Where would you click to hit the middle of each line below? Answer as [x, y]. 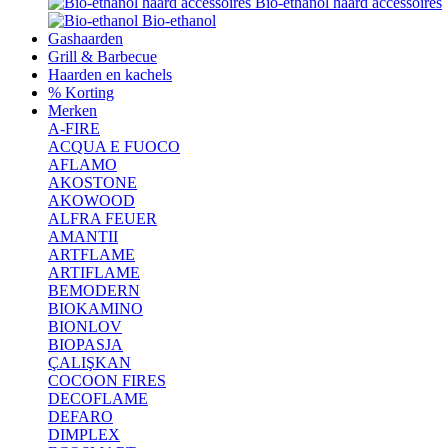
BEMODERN [94, 290]
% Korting [81, 92]
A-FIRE [74, 128]
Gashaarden [85, 38]
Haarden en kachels [110, 74]
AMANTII [83, 236]
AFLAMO [82, 164]
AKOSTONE [92, 182]
